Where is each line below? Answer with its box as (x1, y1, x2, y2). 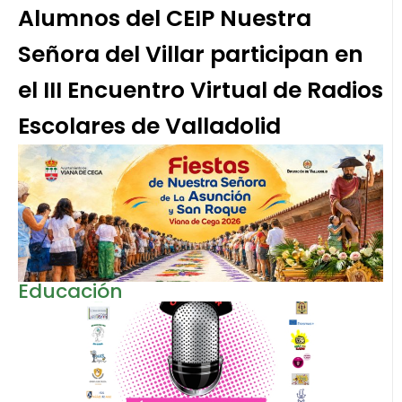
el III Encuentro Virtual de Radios (18, 74, 383, 107)
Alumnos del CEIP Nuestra (18, 3, 311, 35)
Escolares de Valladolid (18, 110, 281, 143)
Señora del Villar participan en (18, 39, 363, 71)
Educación (18, 276, 123, 305)
